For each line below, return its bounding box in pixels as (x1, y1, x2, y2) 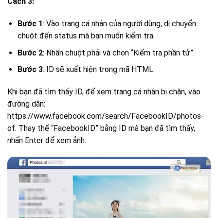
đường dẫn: (7, 99, 45, 109)
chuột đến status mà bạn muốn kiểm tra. (17, 31, 155, 41)
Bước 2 (17, 48, 43, 57)
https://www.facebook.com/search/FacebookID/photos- (7, 111, 204, 121)
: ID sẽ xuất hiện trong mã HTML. (42, 65, 155, 74)
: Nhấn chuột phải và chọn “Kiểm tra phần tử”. (42, 48, 195, 57)
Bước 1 (17, 19, 43, 29)
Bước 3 (17, 65, 43, 74)
